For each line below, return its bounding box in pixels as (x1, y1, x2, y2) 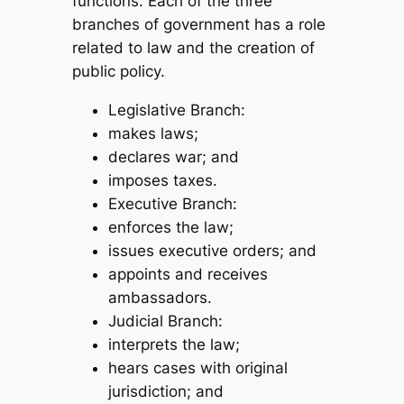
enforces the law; (107, 217, 234, 236)
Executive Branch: (107, 194, 237, 213)
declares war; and (107, 147, 239, 166)
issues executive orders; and (107, 241, 317, 260)
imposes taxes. (107, 170, 217, 189)
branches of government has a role (71, 14, 326, 33)
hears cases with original (107, 358, 288, 377)
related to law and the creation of (71, 38, 315, 57)
